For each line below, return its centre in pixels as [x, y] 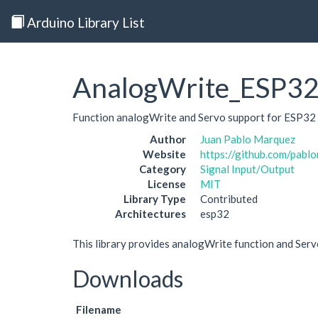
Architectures [150, 214]
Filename [99, 309]
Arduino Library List [84, 22]
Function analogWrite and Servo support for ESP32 [194, 117]
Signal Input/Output [247, 169]
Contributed [229, 199]
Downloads [128, 279]
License [167, 184]
